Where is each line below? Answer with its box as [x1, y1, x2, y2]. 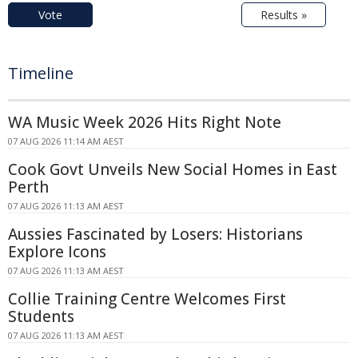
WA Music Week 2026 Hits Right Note [8, 111, 281, 133]
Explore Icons [8, 241, 106, 262]
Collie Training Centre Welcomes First [8, 288, 286, 309]
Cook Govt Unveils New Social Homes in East [8, 158, 337, 180]
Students [8, 305, 74, 327]
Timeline [8, 62, 74, 84]
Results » [261, 6, 307, 22]
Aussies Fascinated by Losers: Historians [8, 223, 303, 245]
